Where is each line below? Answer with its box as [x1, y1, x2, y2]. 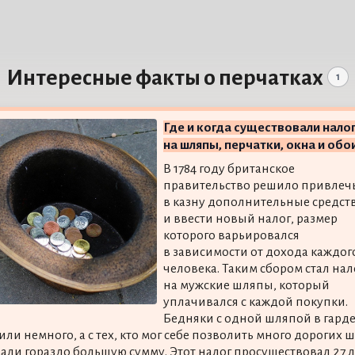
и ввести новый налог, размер [162, 211, 338, 226]
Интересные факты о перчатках [6, 66, 324, 90]
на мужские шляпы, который [162, 277, 330, 292]
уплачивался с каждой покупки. [162, 294, 348, 309]
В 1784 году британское [162, 161, 295, 176]
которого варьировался [162, 227, 300, 242]
